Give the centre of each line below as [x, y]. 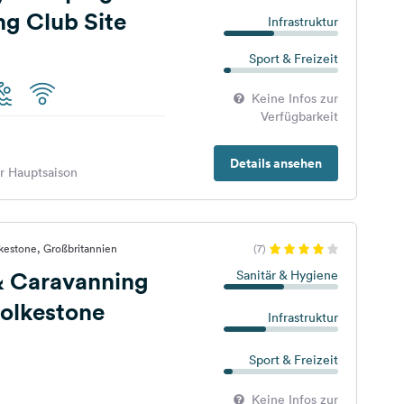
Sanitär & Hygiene [287, 275]
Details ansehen [275, 163]
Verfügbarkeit [299, 116]
